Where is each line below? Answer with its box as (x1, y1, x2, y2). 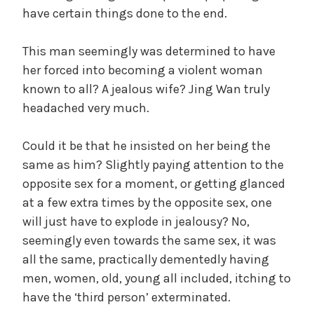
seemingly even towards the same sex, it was (22, 232, 276, 248)
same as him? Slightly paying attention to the (22, 156, 284, 172)
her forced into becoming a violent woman (22, 62, 263, 78)
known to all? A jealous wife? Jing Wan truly (22, 81, 270, 97)
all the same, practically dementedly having (22, 251, 269, 267)
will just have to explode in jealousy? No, (22, 213, 250, 229)
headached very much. (22, 100, 149, 116)
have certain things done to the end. (22, 5, 227, 21)
